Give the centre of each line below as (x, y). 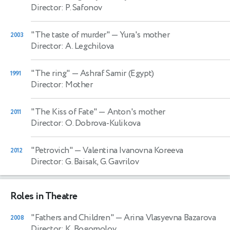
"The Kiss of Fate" (64, 112)
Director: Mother (62, 84)
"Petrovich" (52, 150)
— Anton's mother (131, 112)
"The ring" (50, 73)
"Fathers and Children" (72, 217)
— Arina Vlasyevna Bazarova (165, 217)
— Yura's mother (140, 35)
